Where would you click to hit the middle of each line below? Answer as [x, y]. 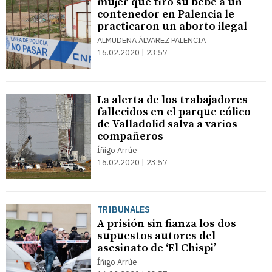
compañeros [130, 136]
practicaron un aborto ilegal [172, 26]
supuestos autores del [156, 236]
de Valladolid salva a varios [167, 124]
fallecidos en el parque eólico [174, 112]
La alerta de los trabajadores [172, 100]
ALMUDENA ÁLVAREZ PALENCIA [151, 40]
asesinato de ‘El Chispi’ [157, 248]
